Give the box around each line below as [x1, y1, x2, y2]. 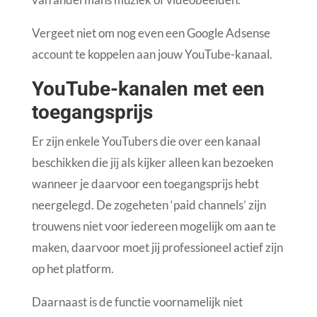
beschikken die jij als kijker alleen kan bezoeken [31, 155, 273, 171]
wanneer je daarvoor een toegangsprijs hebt [31, 176, 259, 192]
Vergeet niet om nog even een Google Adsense [31, 25, 270, 41]
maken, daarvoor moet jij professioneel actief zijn [31, 240, 283, 255]
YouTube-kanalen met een [31, 77, 265, 101]
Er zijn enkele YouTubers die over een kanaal [31, 134, 260, 149]
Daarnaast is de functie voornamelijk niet [31, 294, 243, 310]
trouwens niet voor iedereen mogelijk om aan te [31, 219, 276, 234]
